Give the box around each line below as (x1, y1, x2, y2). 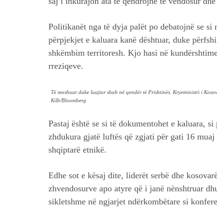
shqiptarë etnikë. (48, 145, 107, 155)
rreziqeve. (48, 61, 83, 71)
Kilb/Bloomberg (51, 97, 86, 103)
